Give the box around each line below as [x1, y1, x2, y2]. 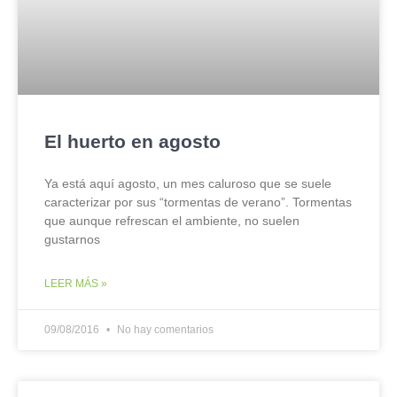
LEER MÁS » [44, 277, 107, 290]
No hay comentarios [114, 323, 214, 336]
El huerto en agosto [44, 131, 221, 152]
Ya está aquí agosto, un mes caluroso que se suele [44, 176, 331, 191]
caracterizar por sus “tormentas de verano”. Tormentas [44, 195, 352, 209]
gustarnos [44, 232, 100, 246]
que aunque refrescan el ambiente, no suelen [44, 214, 300, 228]
